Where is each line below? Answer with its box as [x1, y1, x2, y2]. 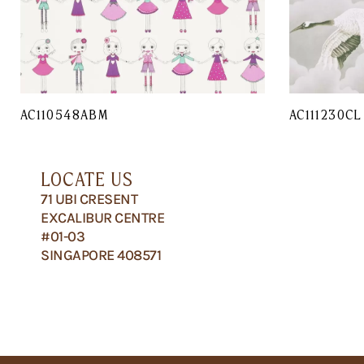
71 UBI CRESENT [41, 189, 137, 208]
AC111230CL [289, 106, 362, 123]
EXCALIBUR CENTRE [41, 208, 164, 227]
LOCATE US [41, 167, 133, 191]
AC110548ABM [20, 106, 108, 123]
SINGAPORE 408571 [41, 245, 161, 264]
